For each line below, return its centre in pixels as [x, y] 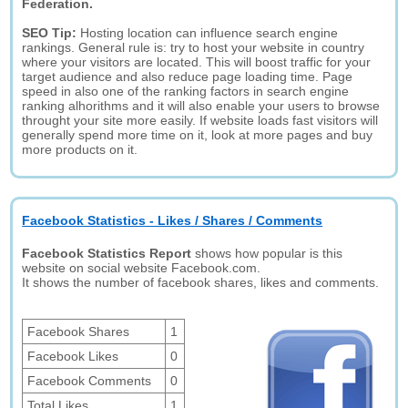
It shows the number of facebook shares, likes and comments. [201, 282]
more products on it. [80, 149]
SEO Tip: [51, 33]
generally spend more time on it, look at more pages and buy [198, 135]
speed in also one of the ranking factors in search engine [186, 91]
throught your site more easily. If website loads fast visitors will [200, 120]
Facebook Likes [73, 356]
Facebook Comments [90, 381]
